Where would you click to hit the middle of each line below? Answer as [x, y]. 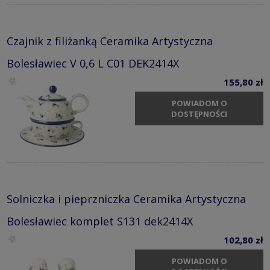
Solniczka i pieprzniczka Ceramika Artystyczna [126, 199]
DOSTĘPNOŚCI [199, 114]
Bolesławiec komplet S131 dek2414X [100, 221]
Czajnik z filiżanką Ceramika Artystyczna [110, 41]
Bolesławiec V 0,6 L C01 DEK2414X [93, 63]
